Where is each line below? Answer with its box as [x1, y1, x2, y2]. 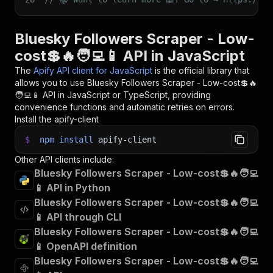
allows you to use [15, 77, 87, 88]
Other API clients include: [15, 154, 114, 165]
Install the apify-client [15, 114, 99, 124]
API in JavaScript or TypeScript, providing [40, 90, 211, 100]
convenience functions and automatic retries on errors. [15, 102, 235, 112]
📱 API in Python [34, 182, 110, 194]
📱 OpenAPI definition [34, 240, 137, 252]
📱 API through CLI [34, 211, 121, 223]
